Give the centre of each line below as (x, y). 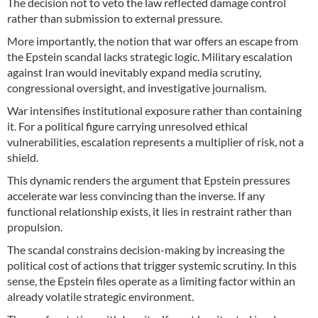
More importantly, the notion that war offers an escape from (153, 41)
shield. (23, 158)
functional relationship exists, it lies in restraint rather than (149, 212)
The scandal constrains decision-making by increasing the (146, 250)
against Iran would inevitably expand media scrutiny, (134, 72)
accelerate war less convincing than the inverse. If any (136, 196)
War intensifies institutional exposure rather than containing (154, 111)
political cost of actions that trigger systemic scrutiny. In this (152, 265)
